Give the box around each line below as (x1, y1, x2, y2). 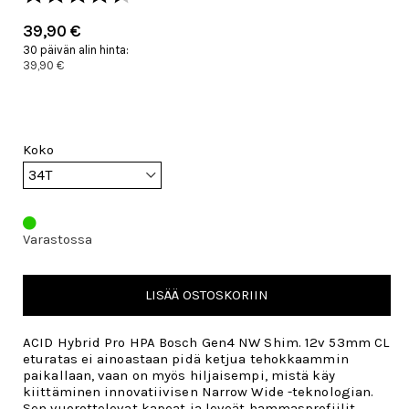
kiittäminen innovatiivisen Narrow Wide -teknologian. (23, 383, 374, 400)
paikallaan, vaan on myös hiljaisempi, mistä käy (23, 367, 335, 383)
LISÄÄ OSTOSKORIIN (145, 287, 268, 303)
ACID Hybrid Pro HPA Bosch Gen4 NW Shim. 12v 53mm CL (23, 334, 390, 351)
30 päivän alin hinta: (23, 43, 129, 57)
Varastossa (23, 231, 92, 247)
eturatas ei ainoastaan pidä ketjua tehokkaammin (23, 351, 349, 367)
